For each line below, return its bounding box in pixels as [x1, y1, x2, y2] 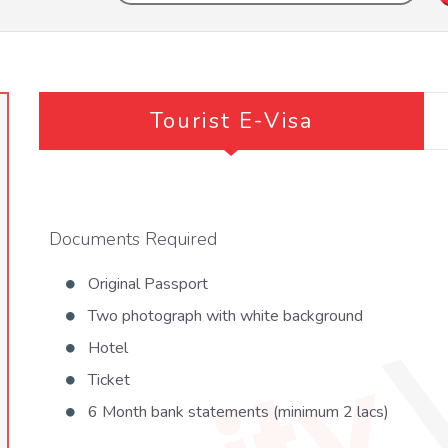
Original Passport [87, 273, 208, 295]
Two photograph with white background [87, 305, 363, 327]
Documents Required [48, 227, 217, 251]
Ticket [87, 369, 130, 391]
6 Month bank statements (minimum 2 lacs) [87, 401, 389, 423]
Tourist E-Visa [149, 106, 314, 136]
